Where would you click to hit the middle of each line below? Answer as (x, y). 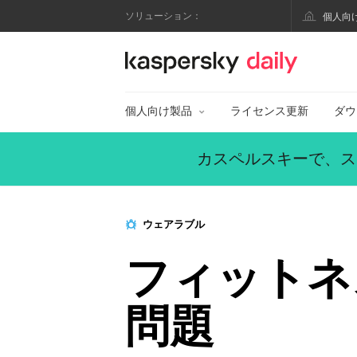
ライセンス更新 (269, 111)
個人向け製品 (159, 111)
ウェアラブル (173, 224)
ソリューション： (163, 16)
